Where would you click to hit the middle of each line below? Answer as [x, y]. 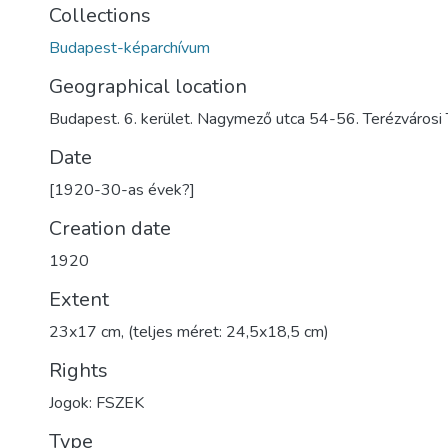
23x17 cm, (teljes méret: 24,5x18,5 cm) [189, 332]
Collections [100, 15]
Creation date [110, 228]
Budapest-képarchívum [129, 48]
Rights [78, 370]
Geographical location [148, 86]
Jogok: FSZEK [96, 403]
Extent [79, 299]
